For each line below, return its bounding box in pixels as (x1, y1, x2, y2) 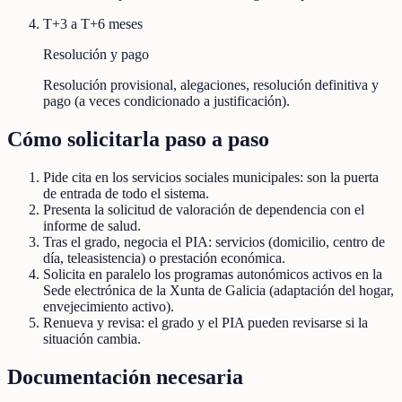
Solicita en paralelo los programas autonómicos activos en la (43, 267, 382, 283)
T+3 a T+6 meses (43, 16, 143, 32)
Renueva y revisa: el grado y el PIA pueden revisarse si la (43, 315, 368, 331)
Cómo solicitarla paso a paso (7, 127, 269, 152)
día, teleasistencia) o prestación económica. (43, 250, 285, 267)
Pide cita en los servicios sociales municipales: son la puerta (43, 170, 379, 186)
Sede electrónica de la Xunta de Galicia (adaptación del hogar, (43, 283, 394, 299)
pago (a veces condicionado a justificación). (43, 93, 290, 109)
